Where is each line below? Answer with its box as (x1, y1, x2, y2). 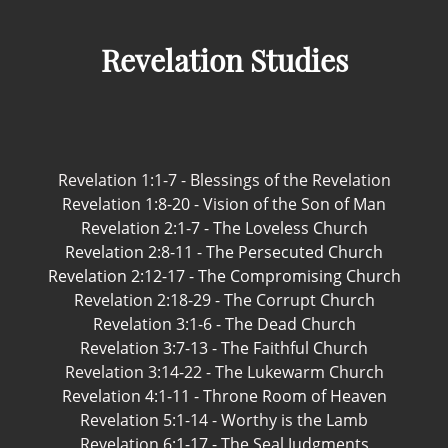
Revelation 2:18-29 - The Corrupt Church (73, 289, 375, 311)
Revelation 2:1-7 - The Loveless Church (80, 217, 368, 239)
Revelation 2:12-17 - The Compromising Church (47, 265, 401, 287)
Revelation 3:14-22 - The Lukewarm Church (64, 361, 384, 383)
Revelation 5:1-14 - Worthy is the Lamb (80, 409, 368, 431)
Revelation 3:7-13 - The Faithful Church (80, 337, 368, 359)
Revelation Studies (100, 40, 348, 80)
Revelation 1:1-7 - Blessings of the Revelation (57, 169, 391, 191)
